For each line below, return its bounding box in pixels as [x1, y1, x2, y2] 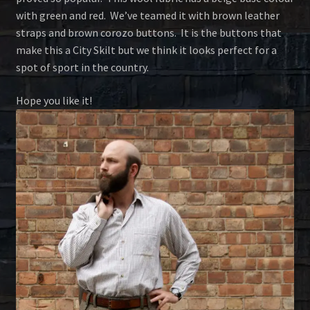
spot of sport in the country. [15, 60, 149, 75]
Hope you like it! [15, 93, 92, 107]
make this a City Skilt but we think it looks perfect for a [15, 43, 277, 57]
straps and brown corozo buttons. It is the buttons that [15, 26, 282, 40]
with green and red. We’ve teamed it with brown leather [15, 8, 280, 23]
